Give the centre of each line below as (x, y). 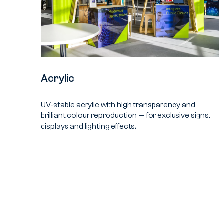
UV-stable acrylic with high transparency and (118, 105)
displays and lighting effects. (88, 126)
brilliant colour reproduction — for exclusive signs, (125, 116)
